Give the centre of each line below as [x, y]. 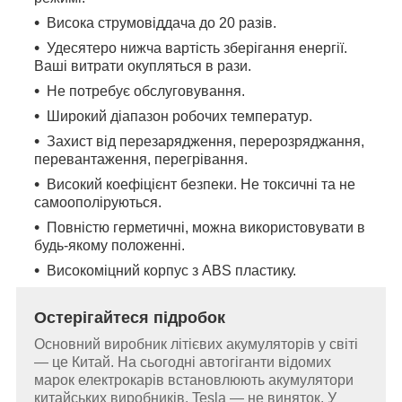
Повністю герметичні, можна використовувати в [206, 228]
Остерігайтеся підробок [130, 318]
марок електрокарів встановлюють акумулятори [194, 380]
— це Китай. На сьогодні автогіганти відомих [183, 363]
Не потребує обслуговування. [146, 92]
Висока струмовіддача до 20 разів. [162, 23]
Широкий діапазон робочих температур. [179, 117]
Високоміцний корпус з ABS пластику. [171, 271]
